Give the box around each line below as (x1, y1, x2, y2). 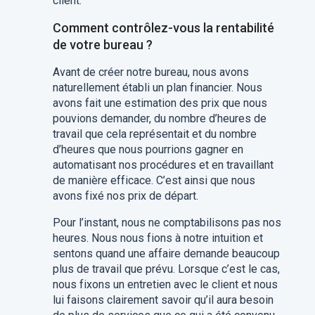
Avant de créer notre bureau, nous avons (52, 65, 249, 79)
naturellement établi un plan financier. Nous (52, 81, 262, 94)
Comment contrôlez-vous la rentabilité (52, 20, 274, 35)
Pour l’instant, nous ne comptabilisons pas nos (52, 216, 281, 229)
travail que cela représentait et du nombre (52, 127, 257, 141)
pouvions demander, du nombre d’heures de (52, 112, 266, 125)
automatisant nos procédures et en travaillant (52, 158, 274, 172)
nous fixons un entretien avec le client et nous (52, 278, 278, 291)
